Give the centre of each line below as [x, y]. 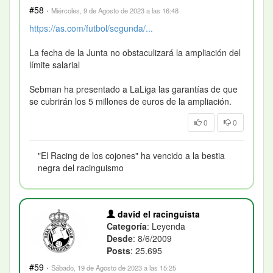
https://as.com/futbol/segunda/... [91, 28]
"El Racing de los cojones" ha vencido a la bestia [131, 155]
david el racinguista [158, 214]
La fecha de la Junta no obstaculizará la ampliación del [135, 52]
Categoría [127, 226]
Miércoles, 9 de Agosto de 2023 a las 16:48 [115, 10]
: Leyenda [166, 226]
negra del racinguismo [81, 167]
